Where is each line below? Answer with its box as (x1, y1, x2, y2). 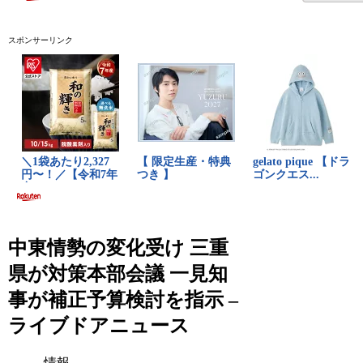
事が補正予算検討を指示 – (8, 288, 239, 310)
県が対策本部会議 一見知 (8, 263, 228, 284)
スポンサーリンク (8, 35, 74, 45)
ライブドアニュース (8, 314, 190, 336)
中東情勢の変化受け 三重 (8, 237, 229, 258)
